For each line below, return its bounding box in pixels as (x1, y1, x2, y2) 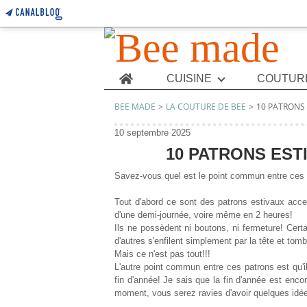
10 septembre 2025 (114, 127, 191, 138)
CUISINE (166, 73, 212, 84)
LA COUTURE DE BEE (166, 101, 246, 112)
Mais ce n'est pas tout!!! (114, 249, 210, 259)
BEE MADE (114, 101, 156, 112)
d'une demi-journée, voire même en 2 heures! (114, 210, 293, 220)
